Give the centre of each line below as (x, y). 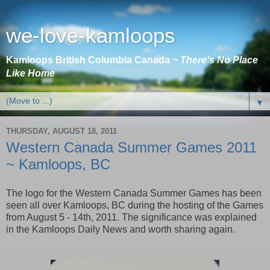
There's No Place (219, 60)
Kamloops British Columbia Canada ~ (93, 60)
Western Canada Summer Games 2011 (131, 147)
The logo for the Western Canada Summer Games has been (134, 193)
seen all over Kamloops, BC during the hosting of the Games (135, 205)
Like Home (30, 73)
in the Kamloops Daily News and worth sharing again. (121, 229)
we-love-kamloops (91, 36)
